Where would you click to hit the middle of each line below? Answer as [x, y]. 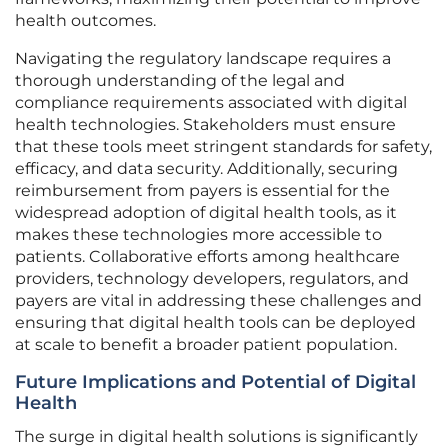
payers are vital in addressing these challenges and [218, 301]
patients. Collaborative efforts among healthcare [207, 257]
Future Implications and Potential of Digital [215, 382]
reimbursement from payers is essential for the [202, 191]
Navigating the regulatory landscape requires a [203, 59]
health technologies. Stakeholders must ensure [205, 125]
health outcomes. [85, 21]
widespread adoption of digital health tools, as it [206, 213]
